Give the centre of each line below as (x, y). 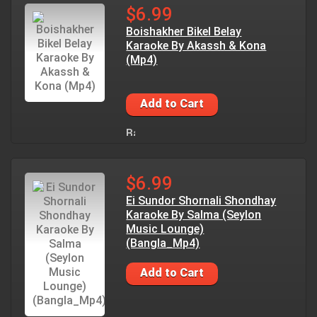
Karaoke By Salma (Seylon (194, 215)
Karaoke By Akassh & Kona (196, 46)
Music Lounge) (165, 229)
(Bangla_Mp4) (163, 243)
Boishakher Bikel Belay (184, 31)
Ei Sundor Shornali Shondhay (201, 201)
